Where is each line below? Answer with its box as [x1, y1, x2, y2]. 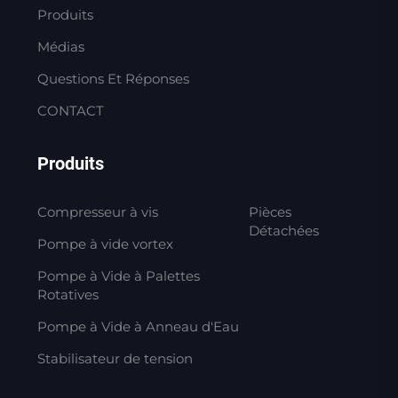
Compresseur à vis [36, 203, 158, 220]
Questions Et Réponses [36, 69, 189, 87]
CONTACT [36, 101, 104, 119]
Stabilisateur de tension [36, 349, 193, 367]
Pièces [248, 203, 291, 220]
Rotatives [36, 285, 99, 303]
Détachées [248, 221, 319, 239]
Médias [36, 37, 84, 55]
